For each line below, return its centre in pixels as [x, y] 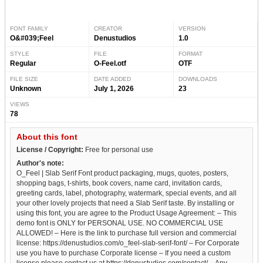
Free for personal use [118, 149]
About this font [47, 136]
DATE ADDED [113, 79]
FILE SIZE [24, 79]
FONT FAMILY [29, 28]
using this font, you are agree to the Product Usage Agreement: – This [127, 213]
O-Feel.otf [110, 63]
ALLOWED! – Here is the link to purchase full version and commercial [127, 233]
